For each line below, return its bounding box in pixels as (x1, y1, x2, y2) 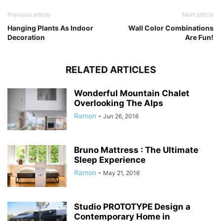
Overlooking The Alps (74, 98, 163, 109)
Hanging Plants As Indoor (7, 24, 93, 33)
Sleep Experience (74, 155, 146, 165)
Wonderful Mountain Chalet (74, 88, 189, 99)
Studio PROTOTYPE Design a (74, 202, 190, 212)
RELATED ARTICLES (65, 64, 156, 76)
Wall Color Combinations (128, 24, 214, 33)
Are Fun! (185, 33, 214, 42)
